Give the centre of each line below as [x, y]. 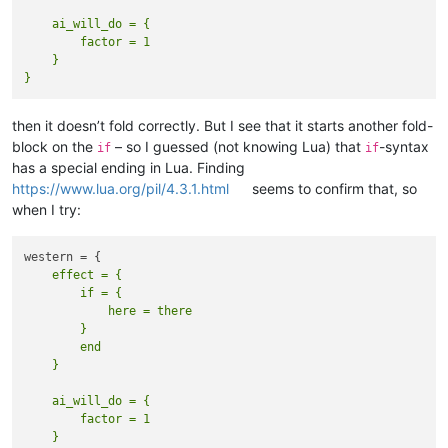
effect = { [73, 275]
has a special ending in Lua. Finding [128, 168]
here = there [108, 311]
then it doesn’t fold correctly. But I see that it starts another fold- [222, 126]
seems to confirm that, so [333, 189]
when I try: [46, 210]
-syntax [404, 147]
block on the [54, 147]
